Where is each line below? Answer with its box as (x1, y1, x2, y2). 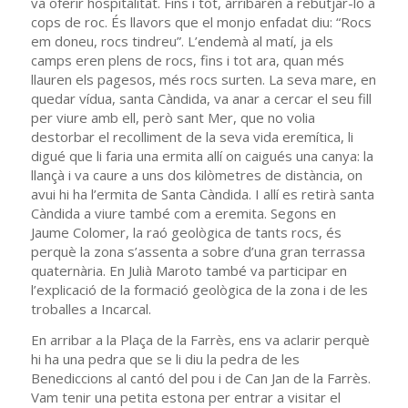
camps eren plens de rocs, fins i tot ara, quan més (30, 50, 344, 69)
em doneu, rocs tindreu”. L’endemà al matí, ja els (30, 31, 333, 50)
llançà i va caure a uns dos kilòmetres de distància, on (30, 165, 362, 184)
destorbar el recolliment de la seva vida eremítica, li (30, 127, 353, 146)
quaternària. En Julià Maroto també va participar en (30, 260, 347, 280)
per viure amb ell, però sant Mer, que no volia (30, 107, 315, 127)
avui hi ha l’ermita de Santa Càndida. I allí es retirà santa (30, 184, 374, 203)
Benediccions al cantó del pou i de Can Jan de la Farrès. (30, 368, 371, 387)
